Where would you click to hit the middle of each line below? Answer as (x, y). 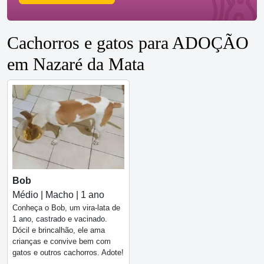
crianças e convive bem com (62, 241)
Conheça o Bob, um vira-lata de (66, 207)
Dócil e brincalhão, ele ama (59, 230)
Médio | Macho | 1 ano (58, 194)
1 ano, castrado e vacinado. (60, 219)
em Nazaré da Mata (76, 64)
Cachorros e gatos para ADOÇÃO (128, 43)
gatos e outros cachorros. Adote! (68, 252)
